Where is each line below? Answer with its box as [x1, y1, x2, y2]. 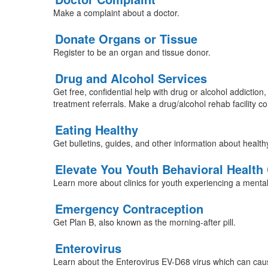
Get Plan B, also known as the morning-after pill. [53, 216, 236, 228]
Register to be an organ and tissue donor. [53, 46, 211, 58]
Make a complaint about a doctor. [53, 7, 179, 19]
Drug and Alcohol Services [54, 69, 207, 87]
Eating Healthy [54, 121, 138, 138]
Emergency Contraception [54, 200, 203, 217]
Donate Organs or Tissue [54, 30, 197, 47]
